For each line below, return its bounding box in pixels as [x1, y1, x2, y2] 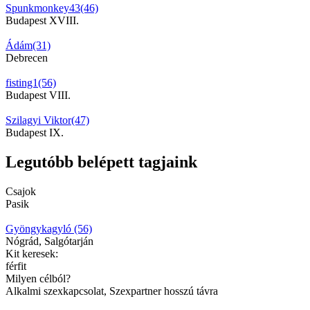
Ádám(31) [6, 39, 51, 51]
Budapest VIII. [6, 89, 71, 101]
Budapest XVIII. [6, 14, 79, 26]
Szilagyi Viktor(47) [6, 113, 89, 126]
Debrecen [6, 51, 48, 64]
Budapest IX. [6, 126, 64, 138]
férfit [6, 259, 26, 272]
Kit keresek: [6, 247, 58, 259]
